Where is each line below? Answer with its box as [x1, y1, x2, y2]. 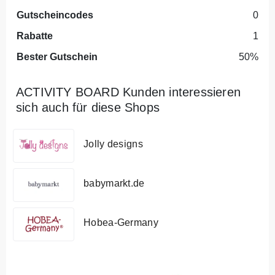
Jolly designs [83, 139, 143, 149]
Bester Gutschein [17, 51, 98, 62]
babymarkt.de [83, 178, 145, 188]
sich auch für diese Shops [16, 100, 160, 114]
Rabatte [17, 30, 53, 41]
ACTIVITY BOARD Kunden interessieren [16, 85, 241, 99]
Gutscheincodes [17, 9, 93, 20]
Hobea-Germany [83, 217, 158, 228]
